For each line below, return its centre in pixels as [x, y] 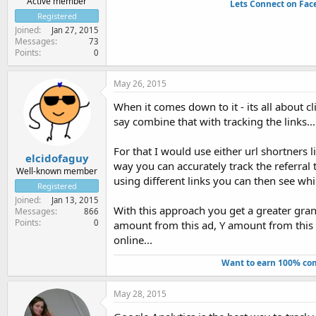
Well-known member [57, 171]
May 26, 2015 [140, 83]
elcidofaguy [57, 158]
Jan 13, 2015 [75, 200]
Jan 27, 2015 [75, 30]
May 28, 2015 [140, 293]
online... [133, 239]
